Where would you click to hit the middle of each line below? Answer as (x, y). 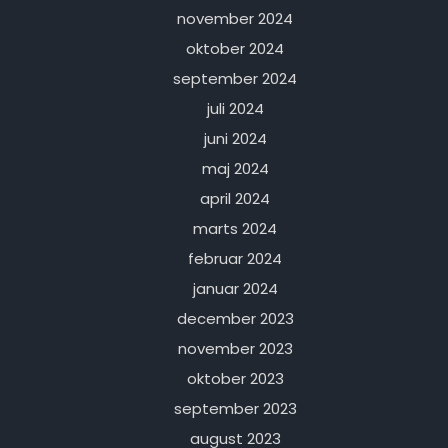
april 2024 (235, 199)
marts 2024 (235, 229)
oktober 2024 (235, 49)
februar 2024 (235, 259)
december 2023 (235, 319)
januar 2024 (235, 289)
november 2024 (235, 19)
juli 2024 (235, 109)
